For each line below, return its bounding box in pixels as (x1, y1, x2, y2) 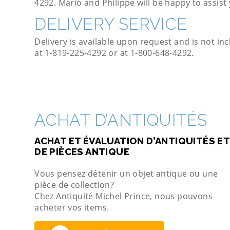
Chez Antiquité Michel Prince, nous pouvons (34, 190, 213, 202)
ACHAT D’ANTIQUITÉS (34, 110, 207, 129)
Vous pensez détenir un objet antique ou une (34, 167, 218, 179)
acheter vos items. (34, 201, 109, 213)
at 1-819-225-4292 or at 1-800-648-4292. (34, 47, 199, 59)
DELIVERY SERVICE (34, 14, 187, 33)
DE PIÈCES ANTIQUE (34, 146, 130, 157)
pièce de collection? (34, 179, 114, 190)
